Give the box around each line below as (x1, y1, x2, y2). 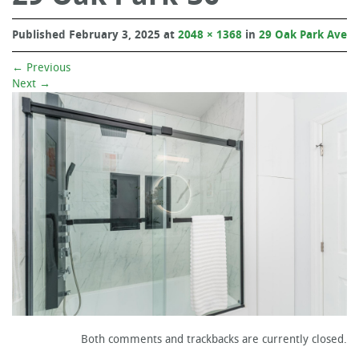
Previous (23, 60, 71, 75)
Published (12, 27, 69, 42)
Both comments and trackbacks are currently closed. (81, 332, 347, 346)
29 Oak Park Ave (259, 27, 347, 42)
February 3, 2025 (69, 27, 160, 42)
